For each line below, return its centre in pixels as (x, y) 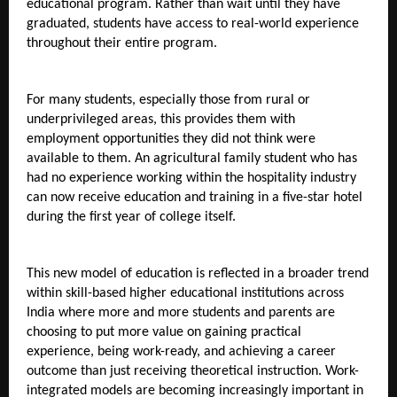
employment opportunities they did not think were (171, 139)
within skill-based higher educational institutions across (185, 293)
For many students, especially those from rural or (168, 100)
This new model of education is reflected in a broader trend (198, 273)
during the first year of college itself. (131, 217)
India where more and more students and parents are (181, 312)
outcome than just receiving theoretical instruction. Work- (193, 371)
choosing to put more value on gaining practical (164, 332)
